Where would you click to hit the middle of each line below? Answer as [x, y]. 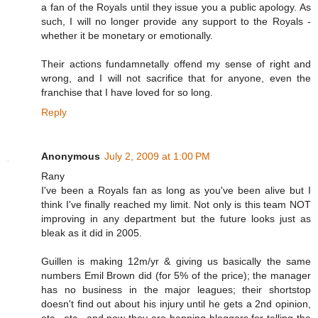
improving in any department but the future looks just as [176, 219]
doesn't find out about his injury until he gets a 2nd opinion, [176, 304]
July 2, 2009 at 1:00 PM [157, 157]
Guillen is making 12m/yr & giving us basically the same [176, 262]
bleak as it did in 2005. [92, 233]
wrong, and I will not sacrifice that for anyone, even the [176, 78]
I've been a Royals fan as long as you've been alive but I [176, 191]
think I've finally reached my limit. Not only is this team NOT [176, 205]
